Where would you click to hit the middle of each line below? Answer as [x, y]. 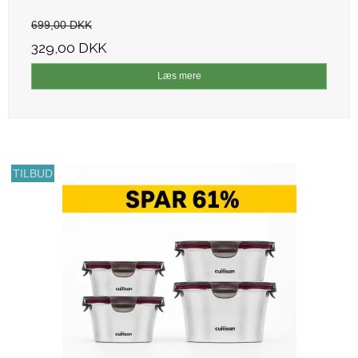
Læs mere [179, 76]
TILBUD [33, 174]
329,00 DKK [69, 48]
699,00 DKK [62, 25]
